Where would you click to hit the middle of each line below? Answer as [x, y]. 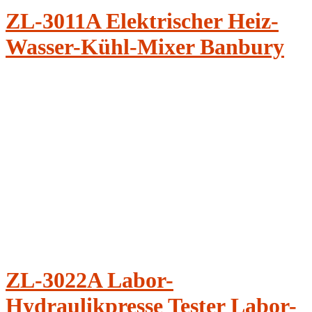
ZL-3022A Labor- [89, 280]
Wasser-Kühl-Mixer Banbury [145, 46]
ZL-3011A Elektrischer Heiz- [142, 21]
